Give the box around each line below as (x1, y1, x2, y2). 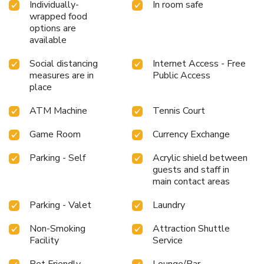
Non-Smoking (29, 222, 85, 235)
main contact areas (153, 174, 230, 188)
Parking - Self (29, 151, 85, 164)
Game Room (29, 127, 81, 141)
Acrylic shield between (153, 151, 247, 164)
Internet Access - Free (153, 57, 246, 70)
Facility (29, 233, 59, 247)
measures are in (29, 68, 94, 82)
